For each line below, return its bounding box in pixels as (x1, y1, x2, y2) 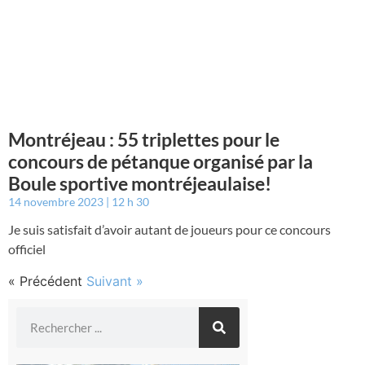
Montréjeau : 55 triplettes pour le (8, 127, 279, 151)
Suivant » (86, 272, 143, 289)
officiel (8, 240, 46, 257)
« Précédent (8, 272, 82, 289)
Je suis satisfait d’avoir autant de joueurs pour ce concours (8, 221, 331, 237)
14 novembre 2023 (8, 194, 106, 209)
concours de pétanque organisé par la (8, 149, 313, 173)
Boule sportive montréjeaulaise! (8, 171, 271, 195)
